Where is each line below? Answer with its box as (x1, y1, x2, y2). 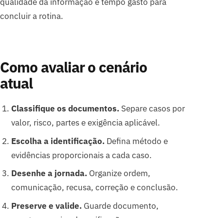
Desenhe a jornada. (11, 168, 87, 179)
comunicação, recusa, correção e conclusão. (11, 182, 178, 193)
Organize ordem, (87, 168, 150, 179)
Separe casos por (119, 103, 185, 114)
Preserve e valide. (11, 200, 82, 212)
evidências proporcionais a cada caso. (11, 149, 152, 161)
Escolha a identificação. (11, 135, 105, 146)
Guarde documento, (81, 200, 159, 212)
